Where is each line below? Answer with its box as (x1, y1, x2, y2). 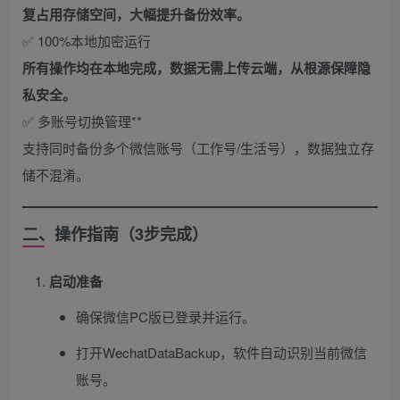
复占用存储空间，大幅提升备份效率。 (22, 4, 250, 24)
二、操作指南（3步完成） (22, 221, 208, 246)
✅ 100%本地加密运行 (22, 30, 151, 50)
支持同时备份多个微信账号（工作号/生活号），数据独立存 (22, 137, 374, 157)
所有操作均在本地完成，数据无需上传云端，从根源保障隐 (22, 57, 371, 78)
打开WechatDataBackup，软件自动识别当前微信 (76, 342, 367, 362)
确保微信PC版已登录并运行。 (76, 306, 255, 326)
